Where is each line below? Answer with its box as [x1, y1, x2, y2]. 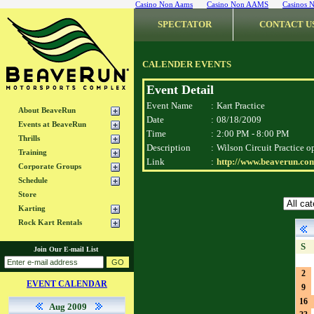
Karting [18, 204, 46, 212]
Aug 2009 [49, 301, 89, 312]
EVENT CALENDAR [27, 279, 107, 289]
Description [146, 142, 191, 153]
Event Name [146, 100, 193, 111]
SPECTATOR [158, 19, 212, 29]
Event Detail [146, 83, 214, 97]
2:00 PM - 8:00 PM [217, 128, 289, 139]
